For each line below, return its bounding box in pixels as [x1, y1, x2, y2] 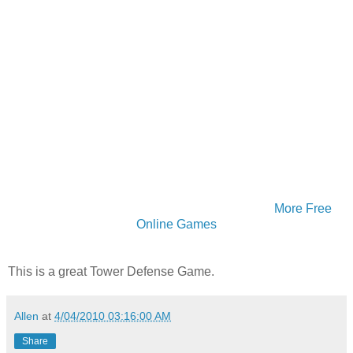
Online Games [136, 217, 217, 231]
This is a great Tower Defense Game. [8, 264, 214, 278]
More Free [273, 201, 332, 215]
